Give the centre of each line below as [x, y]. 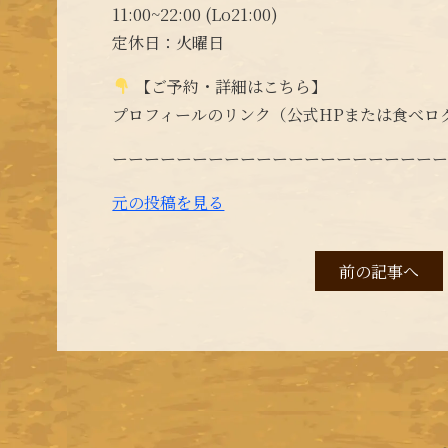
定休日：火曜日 [168, 42]
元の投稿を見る [168, 202]
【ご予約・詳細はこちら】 [228, 86]
